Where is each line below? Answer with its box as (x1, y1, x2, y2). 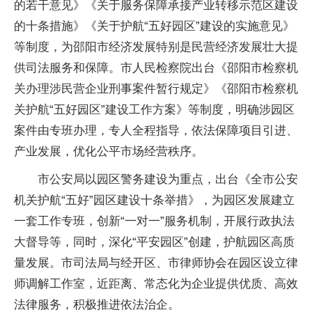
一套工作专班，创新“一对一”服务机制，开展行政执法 (14, 214, 295, 228)
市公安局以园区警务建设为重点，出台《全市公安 (38, 172, 298, 186)
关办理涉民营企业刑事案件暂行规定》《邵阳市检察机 (14, 81, 298, 95)
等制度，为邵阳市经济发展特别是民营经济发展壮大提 (14, 40, 298, 54)
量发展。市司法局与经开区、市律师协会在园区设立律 (14, 256, 298, 270)
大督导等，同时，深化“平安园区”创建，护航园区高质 (14, 235, 295, 249)
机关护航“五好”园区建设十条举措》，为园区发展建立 (14, 193, 295, 207)
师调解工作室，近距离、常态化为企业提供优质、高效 (14, 276, 298, 290)
